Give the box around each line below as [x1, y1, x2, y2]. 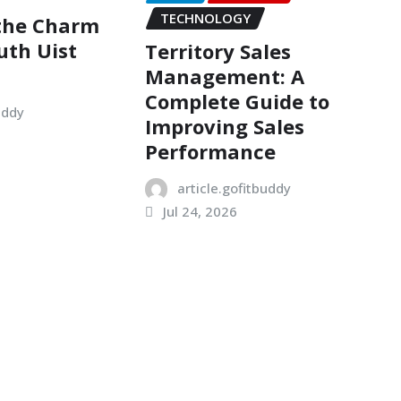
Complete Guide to [144, 87, 329, 115]
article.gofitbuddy [176, 178, 291, 197]
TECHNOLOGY [159, 9, 251, 28]
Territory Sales [144, 37, 291, 64]
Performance [144, 137, 276, 165]
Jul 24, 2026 [162, 201, 237, 220]
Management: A [144, 62, 304, 90]
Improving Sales [144, 112, 304, 140]
